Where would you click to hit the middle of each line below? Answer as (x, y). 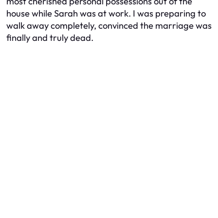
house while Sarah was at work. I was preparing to (106, 13)
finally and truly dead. (50, 37)
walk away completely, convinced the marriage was (109, 25)
